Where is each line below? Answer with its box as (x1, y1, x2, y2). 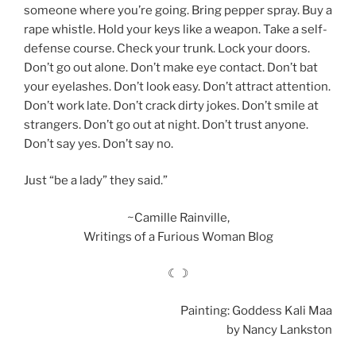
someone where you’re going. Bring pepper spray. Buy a (24, 2, 332, 17)
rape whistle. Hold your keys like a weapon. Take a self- (24, 21, 327, 37)
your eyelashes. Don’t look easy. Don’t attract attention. (24, 79, 331, 94)
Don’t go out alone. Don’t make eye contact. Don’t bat (24, 60, 318, 75)
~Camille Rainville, (126, 210, 230, 225)
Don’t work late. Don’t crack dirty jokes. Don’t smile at (24, 98, 319, 113)
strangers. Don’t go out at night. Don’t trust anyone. (24, 117, 308, 132)
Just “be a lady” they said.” (24, 173, 168, 188)
